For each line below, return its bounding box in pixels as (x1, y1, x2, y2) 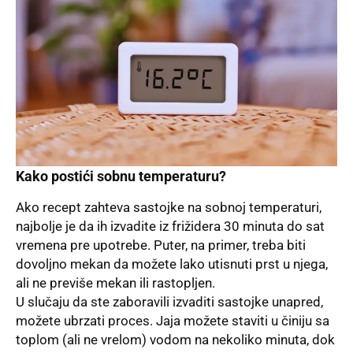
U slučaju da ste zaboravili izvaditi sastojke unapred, (16, 294, 323, 310)
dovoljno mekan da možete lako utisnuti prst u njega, (16, 256, 328, 273)
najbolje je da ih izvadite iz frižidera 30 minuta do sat (16, 218, 325, 235)
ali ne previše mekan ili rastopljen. (16, 275, 215, 292)
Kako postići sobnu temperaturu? (16, 167, 226, 184)
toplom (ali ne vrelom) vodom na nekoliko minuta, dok (16, 332, 335, 348)
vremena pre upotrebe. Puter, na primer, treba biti (16, 237, 306, 254)
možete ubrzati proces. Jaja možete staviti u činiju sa (16, 313, 329, 329)
